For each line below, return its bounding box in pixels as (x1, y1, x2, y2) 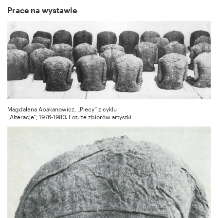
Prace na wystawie (7, 5, 77, 15)
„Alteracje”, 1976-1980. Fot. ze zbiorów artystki (7, 113, 131, 121)
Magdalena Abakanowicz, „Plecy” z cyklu (7, 106, 117, 113)
